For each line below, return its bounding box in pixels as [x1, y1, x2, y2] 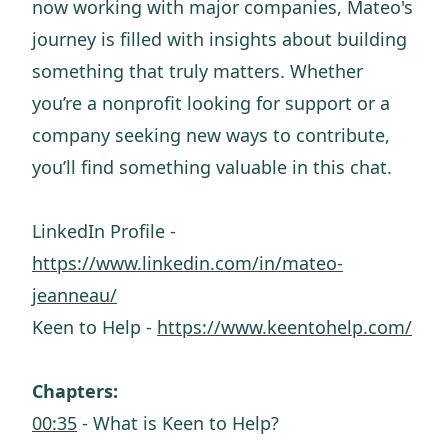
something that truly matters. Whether [32, 59, 363, 83]
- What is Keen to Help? [77, 411, 279, 435]
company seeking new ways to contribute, [32, 123, 390, 147]
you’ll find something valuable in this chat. [32, 155, 392, 179]
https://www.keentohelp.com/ [157, 315, 412, 339]
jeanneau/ [32, 283, 117, 307]
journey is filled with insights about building [32, 27, 407, 51]
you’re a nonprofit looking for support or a [32, 91, 390, 115]
